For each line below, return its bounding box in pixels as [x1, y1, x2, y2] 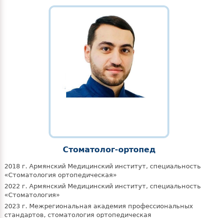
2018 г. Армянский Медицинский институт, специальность [4, 163, 201, 170]
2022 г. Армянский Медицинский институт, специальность [4, 182, 201, 190]
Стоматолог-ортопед [62, 145, 156, 155]
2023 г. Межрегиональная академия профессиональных [4, 202, 193, 210]
